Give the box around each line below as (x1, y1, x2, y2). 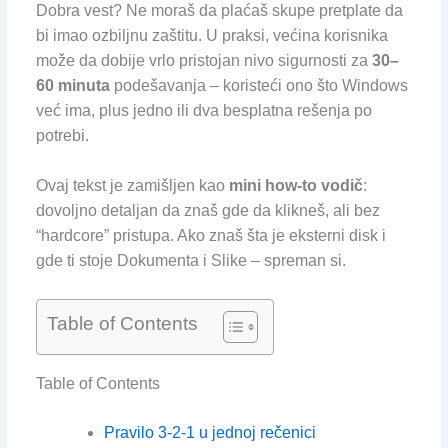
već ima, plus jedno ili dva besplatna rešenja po (35, 101, 372, 119)
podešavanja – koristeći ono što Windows (109, 76, 408, 94)
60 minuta (35, 76, 110, 94)
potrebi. (35, 126, 89, 144)
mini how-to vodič (228, 177, 363, 195)
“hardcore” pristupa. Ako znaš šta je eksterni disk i (35, 227, 386, 245)
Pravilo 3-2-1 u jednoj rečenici (103, 423, 316, 441)
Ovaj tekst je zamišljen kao (35, 177, 229, 195)
